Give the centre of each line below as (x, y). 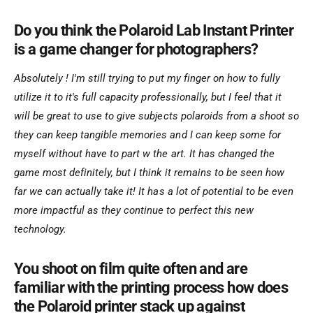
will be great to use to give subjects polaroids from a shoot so (156, 116)
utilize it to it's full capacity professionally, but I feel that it (148, 97)
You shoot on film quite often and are (131, 268)
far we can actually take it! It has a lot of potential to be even (154, 192)
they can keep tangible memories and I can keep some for (147, 135)
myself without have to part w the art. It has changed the (144, 154)
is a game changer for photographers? (136, 50)
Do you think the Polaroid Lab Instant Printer (154, 31)
